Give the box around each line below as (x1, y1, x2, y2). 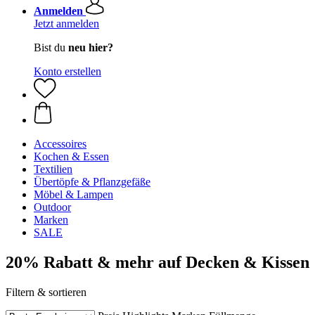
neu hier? (68, 41, 113, 53)
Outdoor (34, 201, 71, 213)
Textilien (34, 163, 72, 175)
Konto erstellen (34, 65, 101, 77)
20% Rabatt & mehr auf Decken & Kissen (6, 252, 309, 271)
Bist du (34, 41, 68, 53)
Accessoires (34, 138, 86, 150)
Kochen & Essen (34, 150, 109, 162)
